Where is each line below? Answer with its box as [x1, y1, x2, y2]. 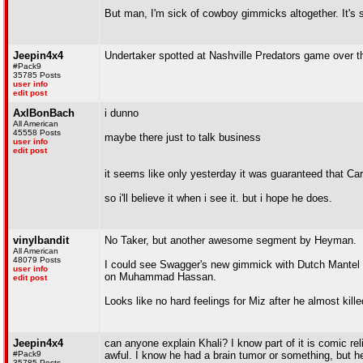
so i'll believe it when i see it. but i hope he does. [105, 192, 332, 204]
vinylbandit [13, 234, 69, 246]
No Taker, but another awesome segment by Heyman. [105, 234, 357, 246]
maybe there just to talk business [105, 131, 261, 143]
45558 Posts [13, 128, 61, 137]
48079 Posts [13, 255, 61, 264]
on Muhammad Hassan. [105, 271, 216, 283]
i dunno [105, 107, 139, 119]
